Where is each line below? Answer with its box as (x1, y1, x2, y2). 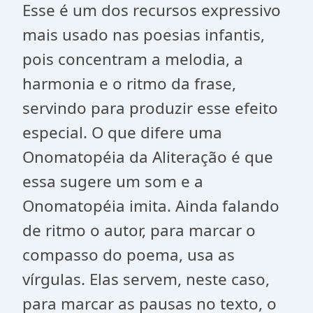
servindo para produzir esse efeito (22, 97, 278, 119)
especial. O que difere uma (22, 122, 222, 143)
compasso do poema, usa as (22, 244, 235, 265)
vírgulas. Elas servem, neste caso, (22, 268, 270, 290)
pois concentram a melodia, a (22, 48, 243, 70)
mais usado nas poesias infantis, (22, 24, 265, 45)
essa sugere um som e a (22, 170, 203, 192)
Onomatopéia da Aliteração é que (22, 146, 273, 168)
